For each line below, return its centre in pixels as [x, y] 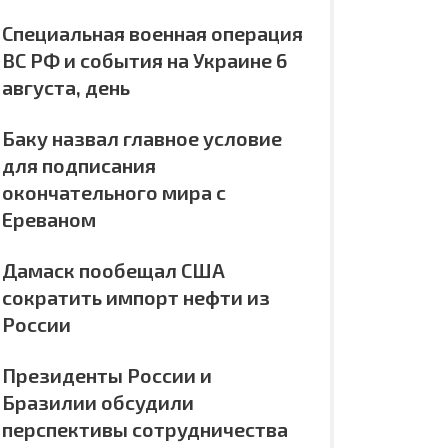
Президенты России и [107, 375]
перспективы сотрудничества [145, 429]
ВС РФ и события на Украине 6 [144, 60]
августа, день [66, 87]
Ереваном [49, 219]
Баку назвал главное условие [142, 138]
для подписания [79, 165]
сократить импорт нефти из [136, 297]
